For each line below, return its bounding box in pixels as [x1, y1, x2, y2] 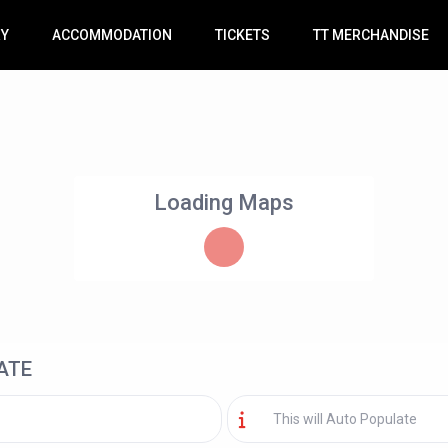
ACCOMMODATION [52, 27, 173, 44]
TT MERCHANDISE [313, 27, 430, 44]
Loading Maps [154, 190, 294, 216]
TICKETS [215, 27, 271, 44]
